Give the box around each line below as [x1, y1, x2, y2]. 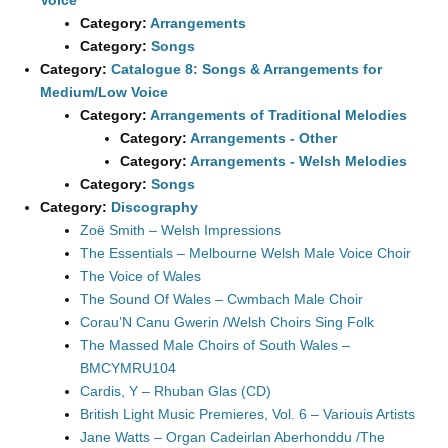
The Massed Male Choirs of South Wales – [80, 337, 350, 353]
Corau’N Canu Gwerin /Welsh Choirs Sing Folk [80, 314, 374, 330]
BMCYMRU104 [80, 360, 176, 376]
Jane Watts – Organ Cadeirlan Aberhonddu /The [80, 429, 385, 445]
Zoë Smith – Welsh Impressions [80, 222, 281, 238]
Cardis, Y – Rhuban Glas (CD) [80, 383, 271, 399]
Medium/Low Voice [40, 84, 168, 100]
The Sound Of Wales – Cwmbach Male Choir [80, 291, 363, 307]
